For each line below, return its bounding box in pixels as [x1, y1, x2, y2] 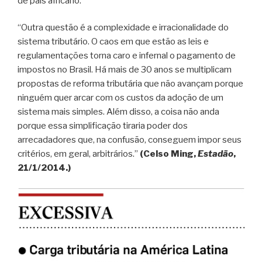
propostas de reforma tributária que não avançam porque [18, 78, 243, 89]
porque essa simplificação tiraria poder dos [18, 120, 188, 132]
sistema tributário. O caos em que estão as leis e [18, 36, 209, 47]
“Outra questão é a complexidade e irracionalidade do [18, 22, 229, 33]
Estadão [198, 149, 233, 160]
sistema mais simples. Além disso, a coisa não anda [18, 106, 219, 118]
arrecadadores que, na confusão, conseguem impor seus [18, 135, 242, 146]
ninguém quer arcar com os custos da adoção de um [18, 92, 223, 104]
